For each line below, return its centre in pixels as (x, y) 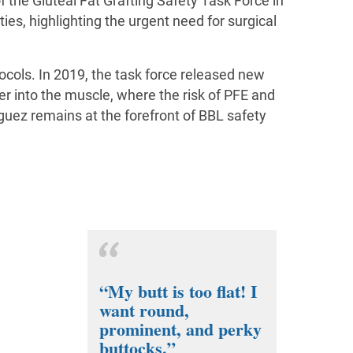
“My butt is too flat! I (178, 291)
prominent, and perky (180, 329)
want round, (144, 310)
